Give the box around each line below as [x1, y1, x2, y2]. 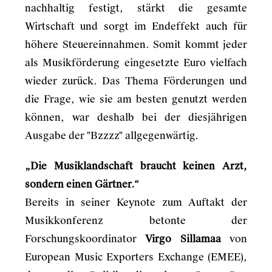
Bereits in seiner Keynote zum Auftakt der [25, 196, 247, 209]
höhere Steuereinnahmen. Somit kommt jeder [25, 38, 247, 51]
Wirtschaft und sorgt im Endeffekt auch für [25, 20, 247, 33]
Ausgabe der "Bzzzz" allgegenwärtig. [25, 129, 199, 142]
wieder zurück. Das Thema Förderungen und [25, 75, 247, 87]
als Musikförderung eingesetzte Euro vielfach [25, 56, 247, 69]
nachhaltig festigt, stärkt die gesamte [25, 2, 247, 15]
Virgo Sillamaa [145, 233, 230, 245]
